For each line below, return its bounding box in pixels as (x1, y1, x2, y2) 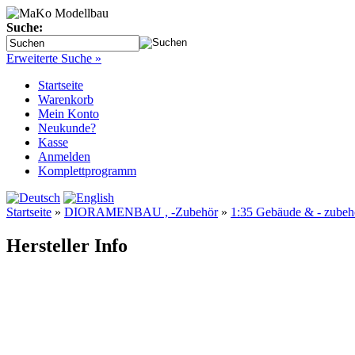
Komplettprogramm (38, 164, 136, 177)
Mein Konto (38, 107, 99, 120)
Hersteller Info (6, 235, 128, 256)
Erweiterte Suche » (6, 52, 101, 65)
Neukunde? (38, 121, 96, 135)
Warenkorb (38, 93, 94, 106)
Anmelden (38, 150, 90, 163)
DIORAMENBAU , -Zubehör (64, 205, 218, 219)
